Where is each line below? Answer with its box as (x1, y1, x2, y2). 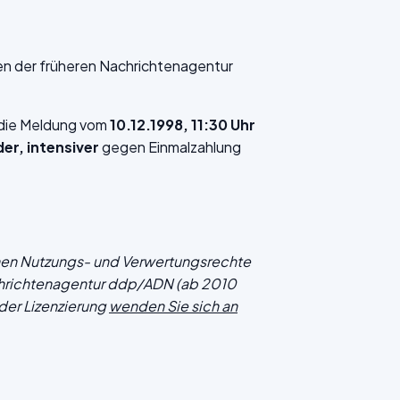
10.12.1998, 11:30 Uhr (110, 115, 255, 134)
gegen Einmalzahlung (102, 137, 241, 156)
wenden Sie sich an (109, 296, 237, 315)
